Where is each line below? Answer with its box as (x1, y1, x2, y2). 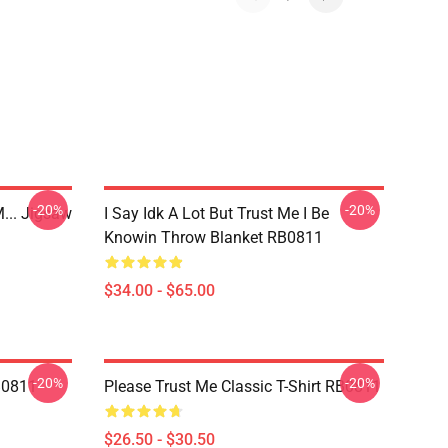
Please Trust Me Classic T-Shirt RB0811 (104, 377, 381, 396)
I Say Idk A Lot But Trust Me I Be (104, 204, 329, 223)
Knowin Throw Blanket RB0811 (104, 228, 323, 247)
